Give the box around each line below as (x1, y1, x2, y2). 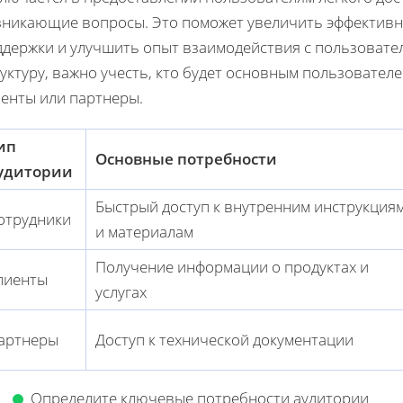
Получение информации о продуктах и (95, 255, 369, 277)
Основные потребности (95, 148, 277, 169)
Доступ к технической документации (95, 328, 354, 350)
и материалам (95, 220, 193, 242)
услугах (95, 281, 147, 302)
